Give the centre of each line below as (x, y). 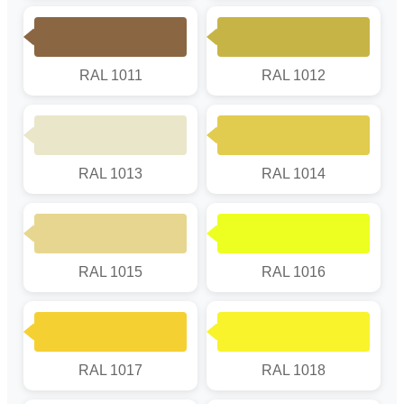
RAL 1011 (110, 75)
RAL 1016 (294, 271)
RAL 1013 (110, 173)
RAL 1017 (110, 370)
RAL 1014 (294, 173)
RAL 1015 (110, 271)
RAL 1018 (294, 370)
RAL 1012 (294, 75)
